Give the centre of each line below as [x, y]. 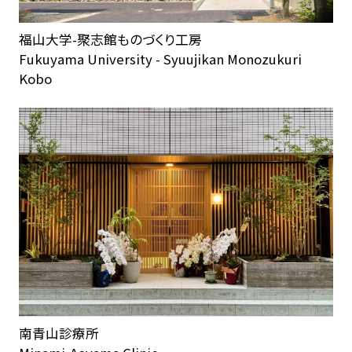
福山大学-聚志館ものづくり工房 [110, 39]
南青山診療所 [59, 333]
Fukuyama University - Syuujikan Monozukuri [160, 59]
